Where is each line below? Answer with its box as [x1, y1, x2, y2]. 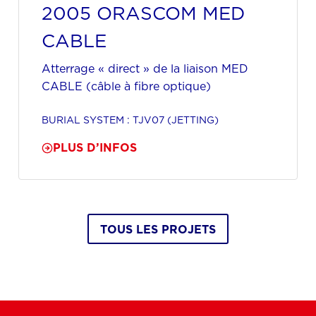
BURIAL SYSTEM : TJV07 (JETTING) [42, 113, 219, 128]
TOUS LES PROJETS [100, 221, 216, 237]
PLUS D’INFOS [53, 140, 138, 156]
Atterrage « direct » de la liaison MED [42, 61, 249, 77]
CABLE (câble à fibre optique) [42, 78, 212, 95]
